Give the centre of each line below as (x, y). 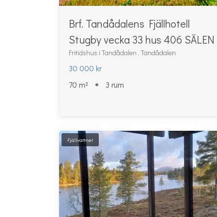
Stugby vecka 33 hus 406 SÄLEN (142, 39)
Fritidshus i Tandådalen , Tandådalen (122, 53)
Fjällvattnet (80, 140)
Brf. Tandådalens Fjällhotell (129, 23)
